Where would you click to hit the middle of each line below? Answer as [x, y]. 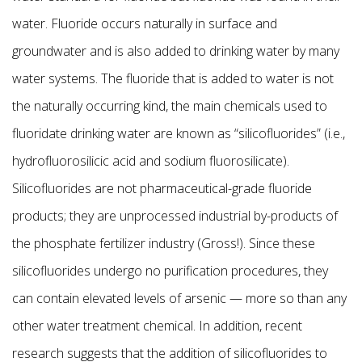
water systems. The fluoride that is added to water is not [173, 79]
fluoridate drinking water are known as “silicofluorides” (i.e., [179, 134]
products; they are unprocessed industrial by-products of [175, 216]
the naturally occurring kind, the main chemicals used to [170, 106]
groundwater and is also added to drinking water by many [176, 51]
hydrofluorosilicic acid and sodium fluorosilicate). [151, 161]
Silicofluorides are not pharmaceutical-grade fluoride [162, 189]
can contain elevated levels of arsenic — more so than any [179, 299]
